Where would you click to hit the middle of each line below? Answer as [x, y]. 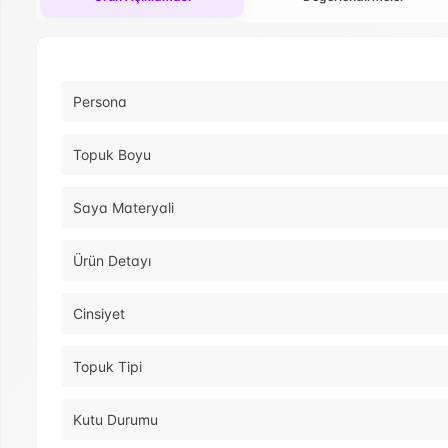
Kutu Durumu [115, 420]
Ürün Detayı [112, 261]
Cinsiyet [99, 314]
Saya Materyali [123, 208]
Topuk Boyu [112, 155]
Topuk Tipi [107, 367]
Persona [100, 102]
